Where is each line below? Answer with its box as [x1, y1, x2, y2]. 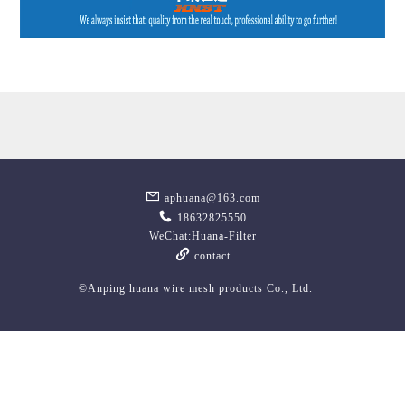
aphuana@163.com [160, 191, 260, 204]
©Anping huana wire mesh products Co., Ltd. [78, 281, 327, 295]
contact [190, 249, 231, 262]
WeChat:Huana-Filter [148, 229, 257, 242]
